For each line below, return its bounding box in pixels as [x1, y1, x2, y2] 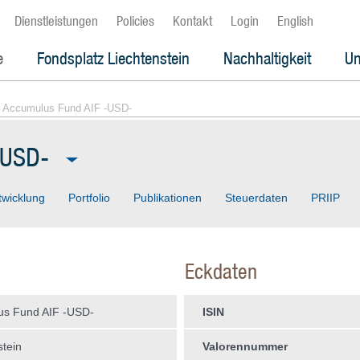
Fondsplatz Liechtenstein [36, 48, 190, 68]
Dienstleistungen [14, 13, 98, 29]
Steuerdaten [224, 191, 288, 204]
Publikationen [133, 191, 202, 204]
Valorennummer [202, 340, 288, 353]
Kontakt [172, 13, 212, 29]
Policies [116, 13, 154, 29]
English [276, 13, 313, 29]
